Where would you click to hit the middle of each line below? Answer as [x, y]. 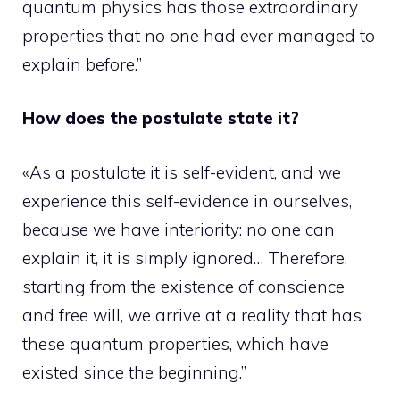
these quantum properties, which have [175, 343]
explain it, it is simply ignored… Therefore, [185, 258]
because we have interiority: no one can [179, 229]
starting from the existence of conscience [183, 286]
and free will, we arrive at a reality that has [192, 315]
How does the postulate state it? [161, 118]
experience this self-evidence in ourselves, [187, 200]
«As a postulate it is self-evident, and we [182, 172]
